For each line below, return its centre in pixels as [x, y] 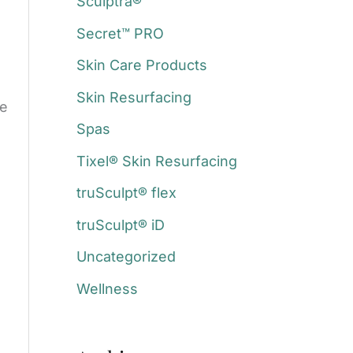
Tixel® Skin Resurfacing [156, 161]
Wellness [107, 288]
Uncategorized [126, 257]
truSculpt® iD [120, 225]
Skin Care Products [141, 65]
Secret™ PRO [120, 33]
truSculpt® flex [126, 193]
